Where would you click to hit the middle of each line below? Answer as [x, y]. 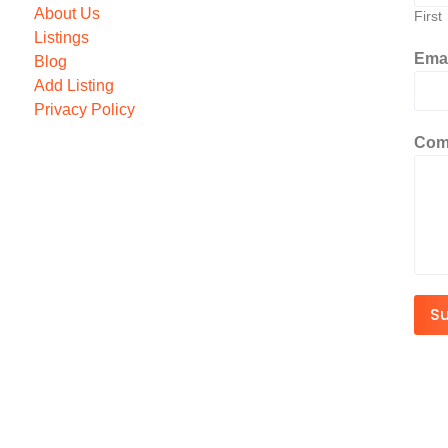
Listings [61, 37]
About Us [66, 13]
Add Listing [73, 85]
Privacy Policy [84, 109]
